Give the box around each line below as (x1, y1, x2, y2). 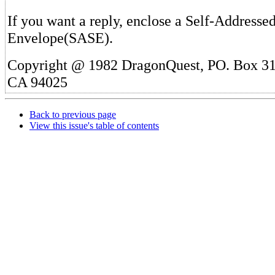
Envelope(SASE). (7, 29, 113, 46)
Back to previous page (29, 109, 116, 120)
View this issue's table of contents (29, 120, 159, 131)
